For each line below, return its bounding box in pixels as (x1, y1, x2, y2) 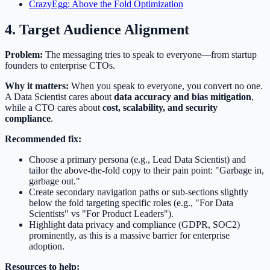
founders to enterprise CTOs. (5, 60, 115, 71)
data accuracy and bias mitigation (114, 92, 251, 102)
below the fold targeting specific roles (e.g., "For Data (29, 198, 233, 209)
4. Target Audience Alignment (5, 21, 189, 37)
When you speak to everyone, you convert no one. (69, 81, 263, 92)
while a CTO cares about (5, 102, 102, 113)
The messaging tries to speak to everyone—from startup (43, 49, 257, 60)
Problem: (5, 49, 43, 60)
